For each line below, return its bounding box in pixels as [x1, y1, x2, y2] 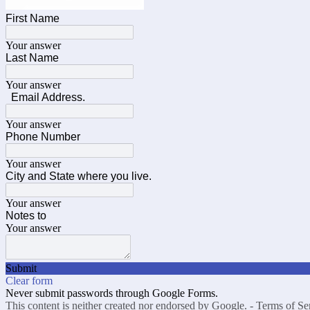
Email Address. [6, 91, 85, 103]
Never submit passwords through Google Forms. [6, 287, 218, 299]
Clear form [6, 275, 53, 286]
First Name [6, 12, 60, 24]
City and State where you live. [6, 170, 152, 182]
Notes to [6, 210, 49, 221]
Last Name [6, 52, 62, 64]
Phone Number [6, 131, 80, 143]
